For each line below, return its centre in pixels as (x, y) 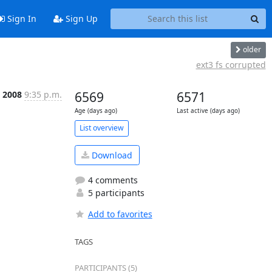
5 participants (115, 193)
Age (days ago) (96, 110)
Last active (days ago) (208, 110)
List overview (101, 128)
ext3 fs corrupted (231, 64)
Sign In (20, 19)
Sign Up (80, 19)
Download (111, 155)
